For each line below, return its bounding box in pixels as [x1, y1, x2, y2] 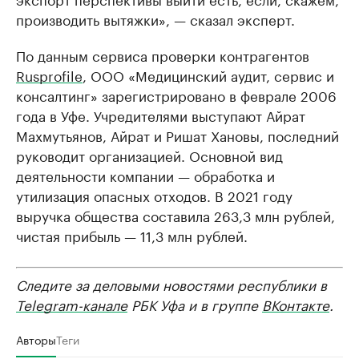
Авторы [16, 330, 56, 349]
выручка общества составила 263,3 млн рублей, [16, 204, 335, 226]
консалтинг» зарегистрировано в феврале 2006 [16, 84, 337, 106]
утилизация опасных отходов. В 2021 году [16, 184, 292, 206]
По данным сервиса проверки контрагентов [16, 44, 309, 66]
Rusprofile [16, 64, 83, 86]
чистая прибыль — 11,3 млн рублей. [16, 224, 248, 246]
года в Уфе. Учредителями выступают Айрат [16, 104, 305, 126]
